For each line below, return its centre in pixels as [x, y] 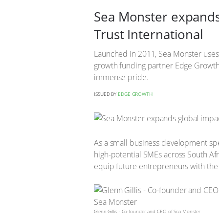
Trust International [149, 34]
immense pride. [121, 77]
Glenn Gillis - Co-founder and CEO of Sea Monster [147, 211]
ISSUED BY [106, 94]
